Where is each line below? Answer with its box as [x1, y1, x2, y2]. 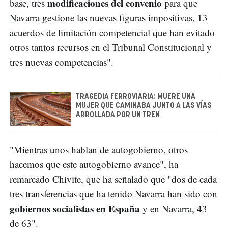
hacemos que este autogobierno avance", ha [10, 158, 178, 171]
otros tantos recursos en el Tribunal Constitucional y [10, 40, 212, 53]
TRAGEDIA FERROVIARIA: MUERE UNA [76, 93, 195, 100]
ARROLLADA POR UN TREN [76, 111, 160, 119]
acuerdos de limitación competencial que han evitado [10, 25, 215, 39]
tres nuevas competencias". [10, 55, 113, 68]
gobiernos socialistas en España [10, 202, 142, 216]
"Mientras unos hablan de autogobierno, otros [10, 143, 188, 156]
